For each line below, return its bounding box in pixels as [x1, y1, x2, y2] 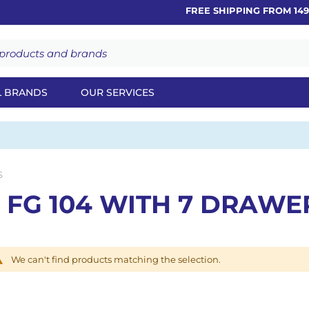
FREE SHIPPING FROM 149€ [175, 5, 307, 16]
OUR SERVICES [81, 86, 154, 99]
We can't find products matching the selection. [11, 253, 221, 265]
